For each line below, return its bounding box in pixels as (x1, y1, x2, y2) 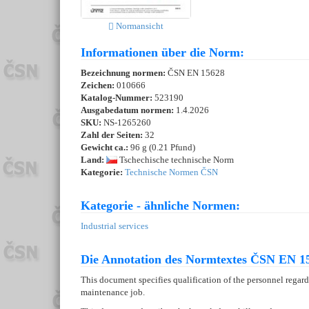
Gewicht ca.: (81, 142, 128, 153)
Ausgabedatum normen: (81, 105, 176, 116)
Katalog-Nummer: (81, 92, 154, 103)
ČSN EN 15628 (168, 68, 225, 79)
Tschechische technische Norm (117, 154, 234, 166)
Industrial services (81, 221, 148, 232)
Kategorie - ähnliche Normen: (81, 199, 240, 213)
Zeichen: (81, 80, 117, 91)
